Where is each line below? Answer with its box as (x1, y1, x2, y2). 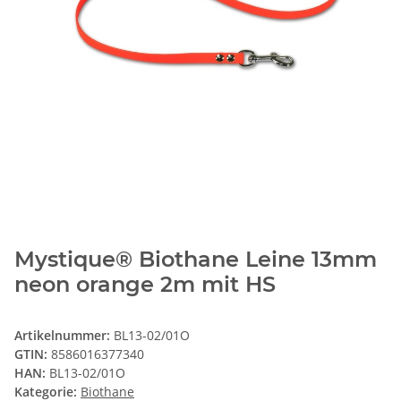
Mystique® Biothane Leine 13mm (14, 246, 377, 273)
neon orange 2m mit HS (14, 271, 276, 298)
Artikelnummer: (14, 327, 114, 345)
